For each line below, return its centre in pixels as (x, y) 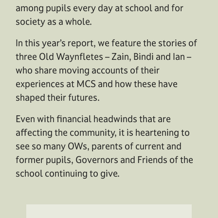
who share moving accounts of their (88, 70)
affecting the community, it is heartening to (103, 132)
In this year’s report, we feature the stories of (106, 43)
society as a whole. (54, 21)
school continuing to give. (68, 173)
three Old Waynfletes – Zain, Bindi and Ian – (103, 56)
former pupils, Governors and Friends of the (104, 159)
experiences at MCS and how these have (97, 83)
